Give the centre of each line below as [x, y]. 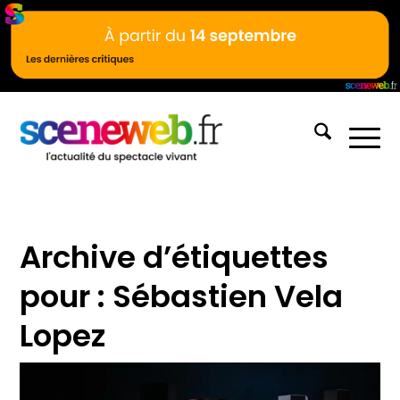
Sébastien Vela [228, 296]
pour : [67, 296]
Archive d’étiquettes [175, 257]
